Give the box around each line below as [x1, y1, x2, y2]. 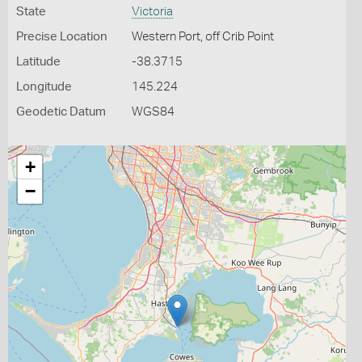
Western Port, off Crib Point [131, 31, 274, 43]
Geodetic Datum [16, 106, 106, 118]
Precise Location [16, 31, 107, 43]
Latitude [16, 56, 61, 68]
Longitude [16, 81, 72, 93]
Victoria [131, 6, 173, 18]
